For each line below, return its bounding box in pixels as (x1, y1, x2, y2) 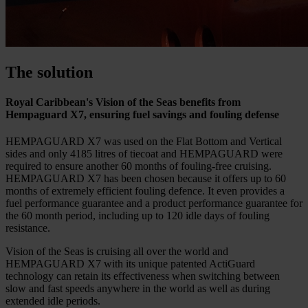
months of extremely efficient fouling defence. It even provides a (5, 185, 285, 197)
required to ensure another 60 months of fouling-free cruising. (5, 160, 272, 173)
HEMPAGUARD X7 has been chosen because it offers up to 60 (5, 173, 286, 185)
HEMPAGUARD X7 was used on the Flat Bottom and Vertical (5, 135, 282, 148)
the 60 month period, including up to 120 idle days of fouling (5, 210, 269, 222)
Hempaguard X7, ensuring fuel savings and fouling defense (5, 108, 279, 120)
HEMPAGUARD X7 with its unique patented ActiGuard (5, 258, 255, 270)
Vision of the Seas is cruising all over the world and (5, 245, 228, 258)
